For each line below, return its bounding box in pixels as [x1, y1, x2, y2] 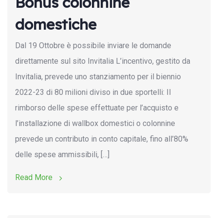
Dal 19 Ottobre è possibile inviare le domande [15, 40, 171, 50]
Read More [15, 172, 54, 182]
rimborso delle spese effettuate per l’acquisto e [15, 103, 179, 112]
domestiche [15, 15, 96, 34]
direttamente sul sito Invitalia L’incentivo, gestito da [15, 56, 190, 66]
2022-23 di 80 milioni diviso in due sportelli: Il [15, 87, 171, 97]
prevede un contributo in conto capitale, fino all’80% [15, 134, 188, 144]
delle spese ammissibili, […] [15, 149, 109, 159]
